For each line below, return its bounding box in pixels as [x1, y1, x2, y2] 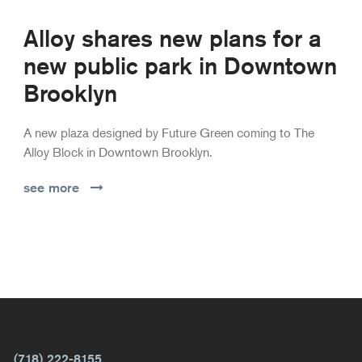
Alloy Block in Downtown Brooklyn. [23, 143, 213, 160]
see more [23, 179, 79, 196]
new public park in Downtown [23, 51, 337, 79]
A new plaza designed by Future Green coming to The [23, 124, 314, 141]
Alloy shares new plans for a [23, 23, 322, 52]
